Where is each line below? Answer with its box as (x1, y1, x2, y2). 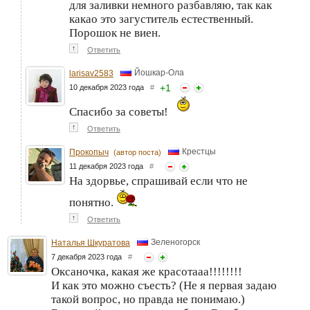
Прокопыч (69, 147, 109, 158)
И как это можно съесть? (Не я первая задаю (51, 279, 277, 293)
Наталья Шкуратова (51, 238, 130, 248)
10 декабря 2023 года (69, 83, 150, 92)
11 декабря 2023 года (69, 162, 149, 171)
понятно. (69, 196, 116, 210)
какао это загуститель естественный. (69, 12, 253, 26)
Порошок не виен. (69, 26, 161, 40)
